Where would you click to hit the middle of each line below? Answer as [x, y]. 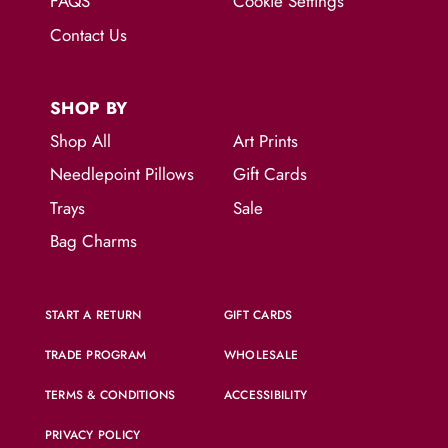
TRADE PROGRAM [96, 355]
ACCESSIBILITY [266, 395]
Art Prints [265, 140]
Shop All [80, 140]
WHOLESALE [261, 355]
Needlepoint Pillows [122, 174]
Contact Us [88, 34]
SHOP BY [89, 107]
